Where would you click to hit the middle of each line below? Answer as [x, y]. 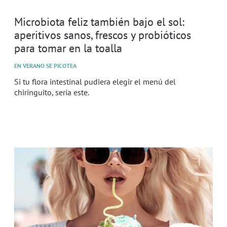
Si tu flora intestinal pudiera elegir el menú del [95, 81]
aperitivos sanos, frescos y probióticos [103, 34]
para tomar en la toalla [68, 48]
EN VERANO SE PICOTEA [45, 65]
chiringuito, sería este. [52, 92]
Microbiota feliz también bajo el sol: [99, 21]
